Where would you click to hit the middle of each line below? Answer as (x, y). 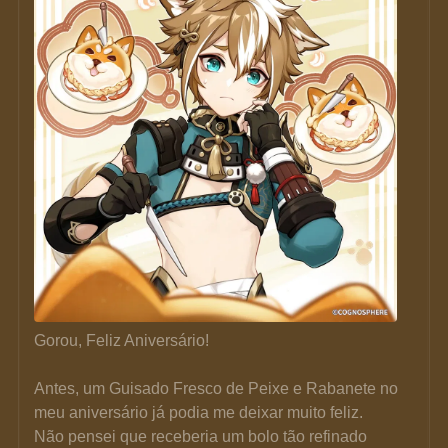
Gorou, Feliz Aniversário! (122, 340)
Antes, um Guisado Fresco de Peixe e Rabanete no (218, 388)
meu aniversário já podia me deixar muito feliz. (199, 412)
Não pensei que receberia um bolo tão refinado (203, 436)
